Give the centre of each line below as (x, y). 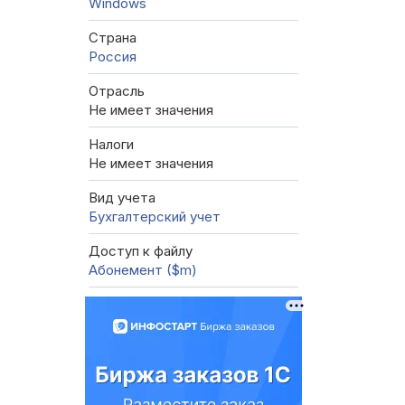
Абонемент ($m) (143, 270)
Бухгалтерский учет (155, 217)
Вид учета (122, 198)
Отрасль (117, 91)
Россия (113, 57)
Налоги (111, 145)
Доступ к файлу (141, 251)
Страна (113, 38)
